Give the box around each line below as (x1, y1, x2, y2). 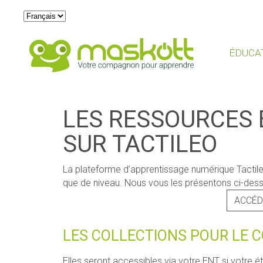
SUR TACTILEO (63, 130, 217, 158)
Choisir (23, 9, 50, 21)
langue (23, 36, 50, 48)
